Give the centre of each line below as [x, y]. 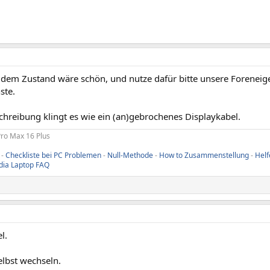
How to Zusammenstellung [204, 155]
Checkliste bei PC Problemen [53, 155]
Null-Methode [130, 155]
